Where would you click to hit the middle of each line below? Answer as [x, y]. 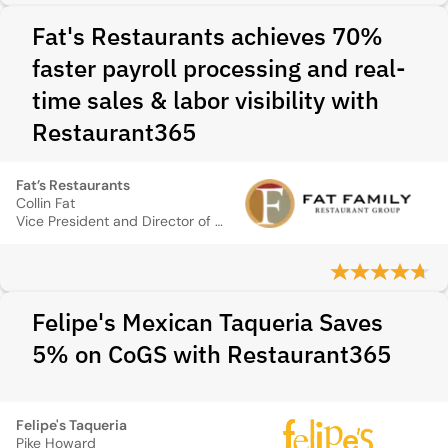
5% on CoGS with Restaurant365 [211, 354]
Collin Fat [45, 203]
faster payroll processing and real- [219, 68]
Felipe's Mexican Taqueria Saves [207, 322]
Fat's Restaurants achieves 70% [207, 36]
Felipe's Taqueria [71, 425]
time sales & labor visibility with [205, 100]
